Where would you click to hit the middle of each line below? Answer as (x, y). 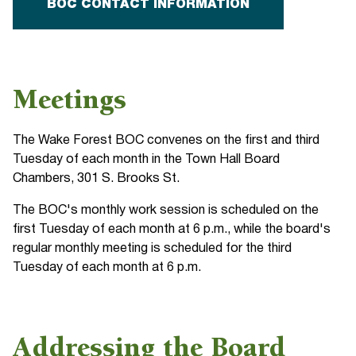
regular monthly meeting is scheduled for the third (153, 249)
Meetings (70, 102)
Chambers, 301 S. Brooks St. (97, 179)
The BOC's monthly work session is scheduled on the (166, 211)
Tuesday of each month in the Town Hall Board (147, 160)
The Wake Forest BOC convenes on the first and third (166, 141)
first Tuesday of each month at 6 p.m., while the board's (172, 230)
